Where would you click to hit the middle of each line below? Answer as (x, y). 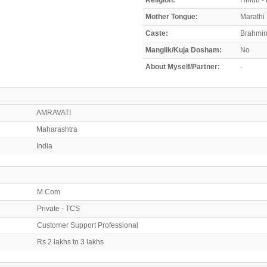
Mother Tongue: (172, 16)
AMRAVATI (54, 112)
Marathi (252, 16)
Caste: (157, 33)
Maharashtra (57, 129)
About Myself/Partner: (183, 66)
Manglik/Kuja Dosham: (184, 50)
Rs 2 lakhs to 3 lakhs (70, 242)
